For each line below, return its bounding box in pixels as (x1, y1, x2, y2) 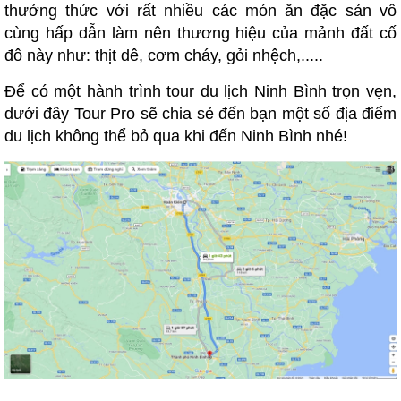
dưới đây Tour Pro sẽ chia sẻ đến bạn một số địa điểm (4, 104, 397, 123)
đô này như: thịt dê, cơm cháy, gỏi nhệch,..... (4, 46, 323, 64)
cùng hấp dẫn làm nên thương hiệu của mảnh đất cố (4, 23, 397, 42)
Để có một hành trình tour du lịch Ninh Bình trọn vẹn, (4, 81, 397, 100)
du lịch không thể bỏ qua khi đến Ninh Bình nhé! (4, 126, 352, 145)
